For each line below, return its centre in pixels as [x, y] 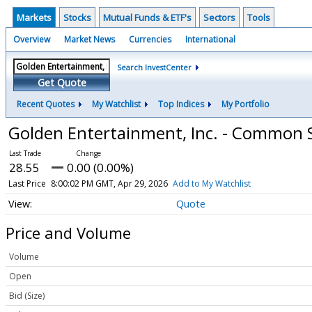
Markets [34, 17]
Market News [89, 39]
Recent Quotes [46, 104]
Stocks [77, 17]
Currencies [150, 39]
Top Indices [181, 104]
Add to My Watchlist [211, 184]
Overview [32, 39]
